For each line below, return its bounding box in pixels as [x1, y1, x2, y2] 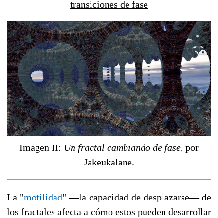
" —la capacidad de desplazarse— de [62, 191, 211, 202]
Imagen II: [19, 142, 64, 153]
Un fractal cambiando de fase [64, 142, 181, 153]
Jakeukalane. [84, 156, 134, 167]
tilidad [36, 191, 62, 202]
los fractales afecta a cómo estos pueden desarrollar [7, 206, 211, 217]
